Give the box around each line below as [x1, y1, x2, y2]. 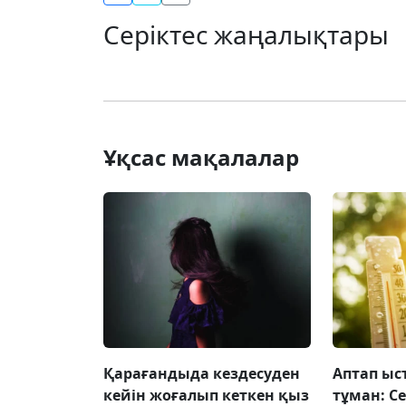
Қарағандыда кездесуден [103, 362, 300, 383]
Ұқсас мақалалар [103, 141, 299, 172]
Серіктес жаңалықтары [103, 16, 389, 52]
